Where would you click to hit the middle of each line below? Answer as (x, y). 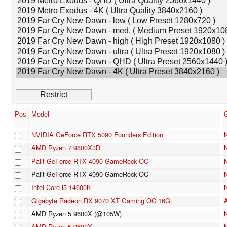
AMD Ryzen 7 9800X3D (66, 148)
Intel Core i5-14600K (61, 187)
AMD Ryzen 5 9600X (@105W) (77, 214)
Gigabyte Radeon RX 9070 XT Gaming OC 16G (101, 201)
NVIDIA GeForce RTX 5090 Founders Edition (97, 135)
